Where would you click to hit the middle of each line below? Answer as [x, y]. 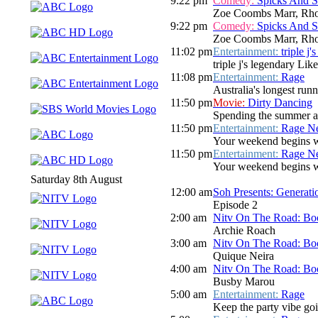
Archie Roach [244, 231]
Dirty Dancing [280, 103]
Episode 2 [235, 205]
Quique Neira [243, 256]
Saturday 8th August [76, 180]
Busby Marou [244, 282]
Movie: [230, 103]
